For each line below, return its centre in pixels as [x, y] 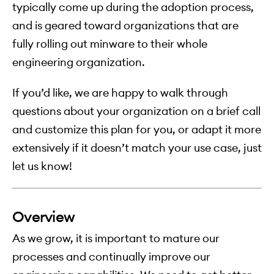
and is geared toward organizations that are [125, 26]
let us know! [42, 166]
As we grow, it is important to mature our [116, 239]
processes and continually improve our [111, 257]
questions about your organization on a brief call [136, 111]
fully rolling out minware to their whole [110, 44]
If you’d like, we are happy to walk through [120, 93]
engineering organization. [79, 62]
